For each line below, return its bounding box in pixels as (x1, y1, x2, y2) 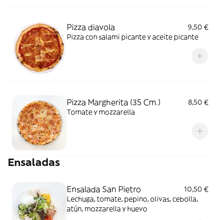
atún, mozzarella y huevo (67, 204, 147, 213)
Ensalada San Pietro (67, 184, 141, 194)
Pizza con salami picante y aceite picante (67, 32, 198, 41)
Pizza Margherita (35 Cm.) (67, 97, 161, 107)
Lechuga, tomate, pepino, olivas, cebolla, (67, 194, 198, 203)
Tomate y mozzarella (67, 108, 135, 116)
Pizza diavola (67, 22, 115, 32)
